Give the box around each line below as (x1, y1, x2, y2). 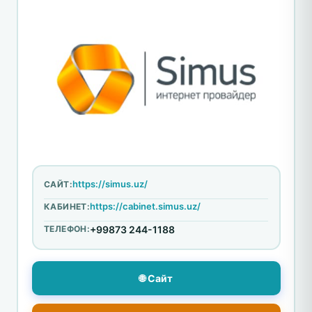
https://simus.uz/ (72, 178, 148, 190)
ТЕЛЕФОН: (44, 224, 91, 235)
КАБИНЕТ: (44, 201, 91, 212)
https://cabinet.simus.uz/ (90, 201, 201, 212)
